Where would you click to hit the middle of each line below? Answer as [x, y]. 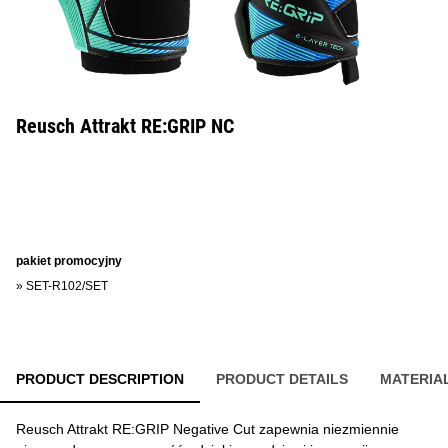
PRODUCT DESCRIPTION [100, 379]
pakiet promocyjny [69, 261]
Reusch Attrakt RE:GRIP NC [125, 126]
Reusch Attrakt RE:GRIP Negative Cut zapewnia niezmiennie [207, 429]
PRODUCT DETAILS [282, 379]
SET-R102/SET [67, 286]
